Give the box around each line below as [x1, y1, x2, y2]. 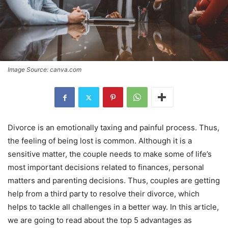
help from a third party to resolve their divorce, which [8, 189, 199, 199]
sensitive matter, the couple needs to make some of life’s [8, 149, 212, 159]
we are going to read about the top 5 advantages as [8, 215, 192, 225]
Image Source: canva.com [8, 66, 81, 74]
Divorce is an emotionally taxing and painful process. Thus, [8, 123, 219, 133]
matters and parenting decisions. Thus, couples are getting [8, 176, 220, 186]
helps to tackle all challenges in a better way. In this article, [8, 202, 219, 212]
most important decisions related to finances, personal [8, 162, 204, 173]
